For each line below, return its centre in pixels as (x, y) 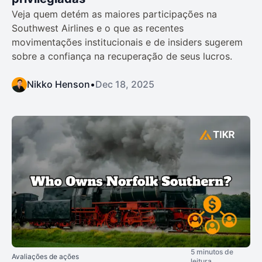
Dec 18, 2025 (125, 85)
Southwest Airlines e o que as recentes (98, 28)
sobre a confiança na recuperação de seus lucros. (122, 56)
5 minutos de (212, 251)
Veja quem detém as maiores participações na (114, 14)
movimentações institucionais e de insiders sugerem (127, 42)
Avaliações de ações (45, 256)
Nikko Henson (58, 85)
